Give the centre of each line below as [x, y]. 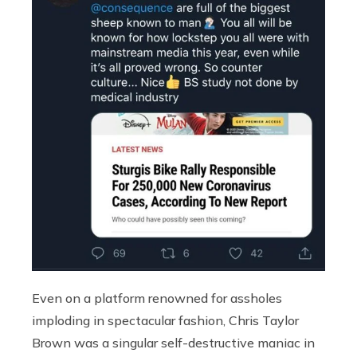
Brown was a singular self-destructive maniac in [173, 342]
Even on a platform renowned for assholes [157, 298]
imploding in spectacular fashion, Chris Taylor [165, 320]
